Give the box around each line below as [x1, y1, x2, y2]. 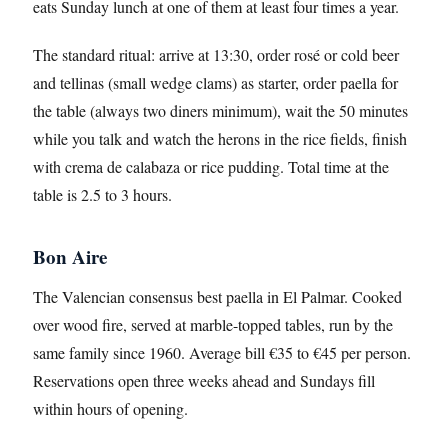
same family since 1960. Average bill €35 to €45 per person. [33, 342, 411, 363]
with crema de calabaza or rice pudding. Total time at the [33, 156, 389, 177]
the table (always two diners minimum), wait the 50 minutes [33, 100, 408, 121]
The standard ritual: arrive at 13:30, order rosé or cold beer [33, 44, 399, 65]
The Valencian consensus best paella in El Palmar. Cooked [33, 286, 402, 307]
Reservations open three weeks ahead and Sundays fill [33, 370, 375, 391]
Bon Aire [33, 243, 107, 270]
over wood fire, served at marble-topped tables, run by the [33, 314, 393, 335]
